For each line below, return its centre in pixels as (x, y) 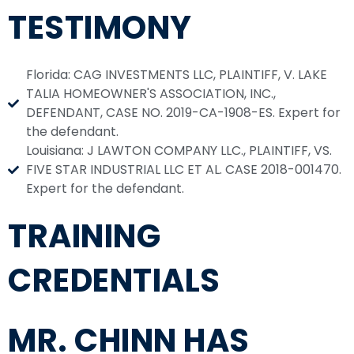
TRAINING (84, 237)
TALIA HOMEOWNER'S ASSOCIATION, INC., (151, 94)
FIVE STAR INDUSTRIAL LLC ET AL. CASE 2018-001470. (183, 170)
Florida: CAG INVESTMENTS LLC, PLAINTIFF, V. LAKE (176, 75)
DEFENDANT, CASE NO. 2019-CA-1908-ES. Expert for (183, 113)
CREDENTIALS (114, 281)
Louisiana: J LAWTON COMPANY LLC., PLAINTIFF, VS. (179, 151)
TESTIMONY (100, 28)
